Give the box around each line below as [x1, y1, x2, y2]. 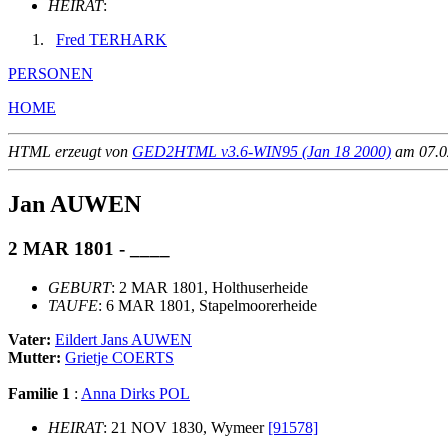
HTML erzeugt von [8, 143, 132, 161]
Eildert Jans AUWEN [55, 330, 192, 348]
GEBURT [48, 278, 111, 296]
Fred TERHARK [56, 31, 167, 49]
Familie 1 [8, 384, 70, 402]
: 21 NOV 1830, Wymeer [103, 418, 268, 436]
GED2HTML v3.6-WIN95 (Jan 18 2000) [132, 143, 391, 161]
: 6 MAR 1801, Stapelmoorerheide [98, 296, 317, 314]
